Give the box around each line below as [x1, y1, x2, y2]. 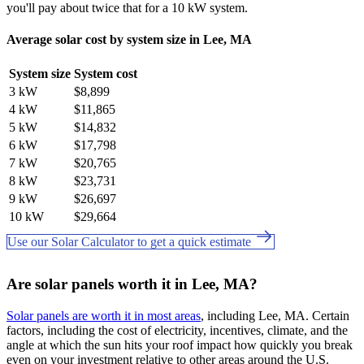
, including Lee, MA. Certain [201, 308, 349, 323]
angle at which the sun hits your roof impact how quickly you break [6, 337, 353, 352]
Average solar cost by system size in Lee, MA [6, 32, 252, 46]
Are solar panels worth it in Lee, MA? [6, 275, 258, 293]
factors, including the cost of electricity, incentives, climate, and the [6, 323, 348, 337]
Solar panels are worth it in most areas [6, 308, 201, 323]
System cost [74, 67, 137, 81]
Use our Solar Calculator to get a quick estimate [7, 235, 254, 249]
